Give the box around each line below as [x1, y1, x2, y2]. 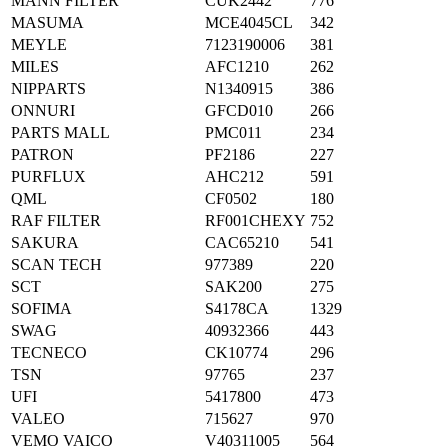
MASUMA [11, 14, 84, 32]
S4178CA [205, 300, 269, 318]
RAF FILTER [11, 212, 101, 230]
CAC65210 [205, 234, 279, 252]
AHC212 [205, 168, 264, 186]
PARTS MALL [11, 124, 110, 142]
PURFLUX [11, 168, 86, 186]
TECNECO [11, 344, 87, 362]
